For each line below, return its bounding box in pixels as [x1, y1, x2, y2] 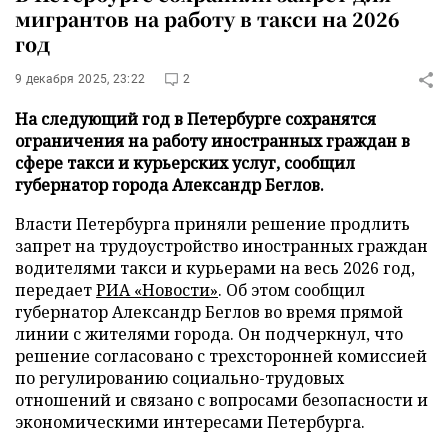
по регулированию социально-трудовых [15, 367, 344, 389]
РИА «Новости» [96, 279, 218, 301]
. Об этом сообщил [218, 279, 365, 301]
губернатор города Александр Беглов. [15, 174, 324, 196]
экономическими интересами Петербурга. [15, 411, 365, 433]
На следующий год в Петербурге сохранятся [15, 108, 376, 130]
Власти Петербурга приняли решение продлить [15, 213, 410, 235]
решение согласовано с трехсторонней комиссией [15, 345, 427, 367]
